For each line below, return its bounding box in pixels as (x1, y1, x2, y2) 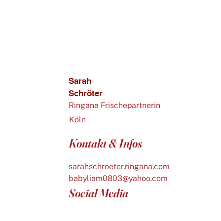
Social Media (69, 185, 129, 200)
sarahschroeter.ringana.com (69, 162, 170, 172)
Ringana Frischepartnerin (69, 100, 161, 110)
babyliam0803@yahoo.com (68, 173, 168, 183)
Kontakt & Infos (69, 136, 143, 150)
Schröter (69, 88, 103, 98)
